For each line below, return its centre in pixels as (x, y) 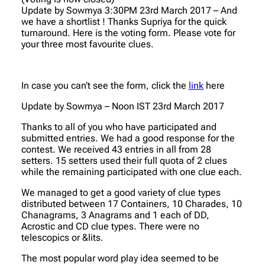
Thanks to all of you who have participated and (119, 127)
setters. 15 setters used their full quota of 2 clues (124, 160)
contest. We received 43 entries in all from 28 (116, 149)
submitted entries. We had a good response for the (128, 138)
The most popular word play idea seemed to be (120, 258)
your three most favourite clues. (88, 44)
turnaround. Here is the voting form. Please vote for (128, 33)
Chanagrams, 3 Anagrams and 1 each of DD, (115, 215)
